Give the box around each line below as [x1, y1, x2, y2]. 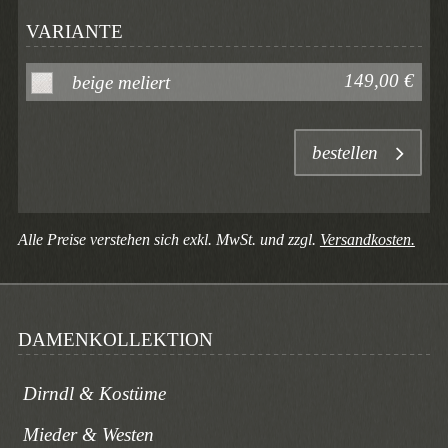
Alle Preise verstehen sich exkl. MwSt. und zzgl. [17, 229, 320, 249]
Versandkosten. [319, 229, 415, 249]
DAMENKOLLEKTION [17, 329, 213, 351]
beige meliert [72, 71, 171, 93]
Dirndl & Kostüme [22, 383, 166, 405]
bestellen [311, 142, 378, 164]
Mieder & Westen [22, 424, 154, 446]
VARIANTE [26, 21, 124, 43]
